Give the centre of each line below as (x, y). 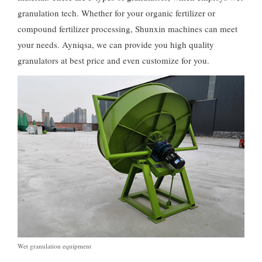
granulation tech (47, 13)
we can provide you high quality (155, 44)
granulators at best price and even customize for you (112, 60)
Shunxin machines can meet (186, 29)
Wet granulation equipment (54, 246)
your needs (37, 44)
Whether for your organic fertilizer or (148, 13)
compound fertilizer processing (74, 29)
